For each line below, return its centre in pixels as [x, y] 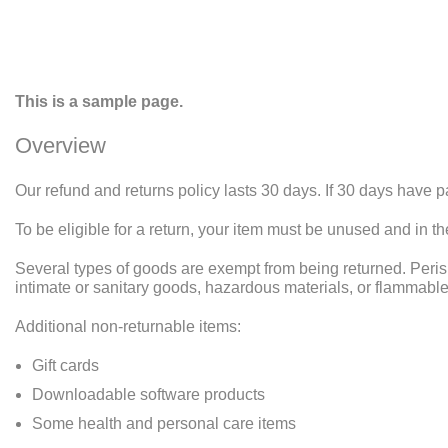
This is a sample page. [99, 101]
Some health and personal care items [164, 423]
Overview [60, 145]
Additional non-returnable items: [128, 326]
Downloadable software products [148, 394]
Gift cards [65, 365]
